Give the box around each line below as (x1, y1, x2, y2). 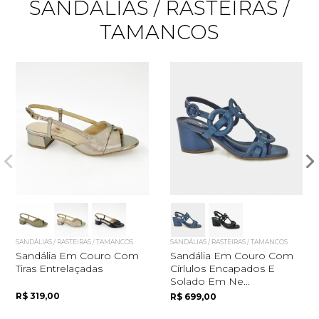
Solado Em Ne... (169, 274, 250, 288)
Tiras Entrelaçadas (16, 261, 103, 275)
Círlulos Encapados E (169, 261, 275, 275)
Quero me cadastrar (95, 212, 224, 229)
